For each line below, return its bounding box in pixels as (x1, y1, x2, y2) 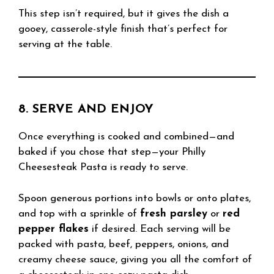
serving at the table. (18, 39, 112, 50)
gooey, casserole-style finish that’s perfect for (18, 24, 228, 34)
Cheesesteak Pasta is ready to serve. (18, 162, 188, 172)
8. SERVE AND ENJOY (18, 103, 154, 116)
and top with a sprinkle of (18, 208, 140, 219)
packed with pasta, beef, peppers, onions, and (18, 239, 229, 250)
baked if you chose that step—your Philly (18, 147, 206, 157)
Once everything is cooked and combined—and (18, 131, 234, 142)
